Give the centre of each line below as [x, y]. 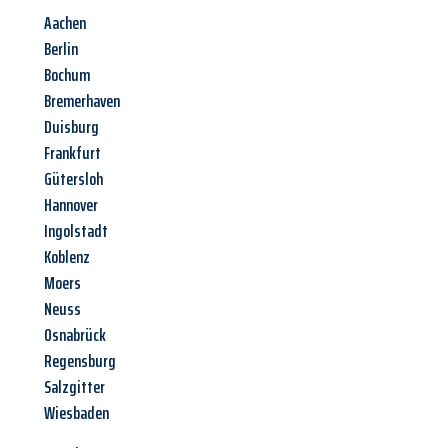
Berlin [61, 49]
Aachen [65, 23]
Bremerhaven [82, 101]
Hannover [71, 205]
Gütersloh [73, 179]
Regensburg [80, 361]
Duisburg [71, 127]
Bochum [67, 75]
